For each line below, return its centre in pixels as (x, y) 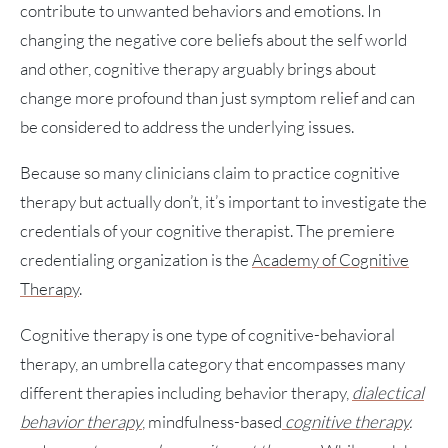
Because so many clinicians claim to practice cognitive (210, 173)
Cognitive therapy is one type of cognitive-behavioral (207, 335)
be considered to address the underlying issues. (188, 127)
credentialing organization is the (136, 260)
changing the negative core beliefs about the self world (213, 40)
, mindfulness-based (212, 422)
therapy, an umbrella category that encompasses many (212, 364)
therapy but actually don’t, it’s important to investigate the (223, 202)
